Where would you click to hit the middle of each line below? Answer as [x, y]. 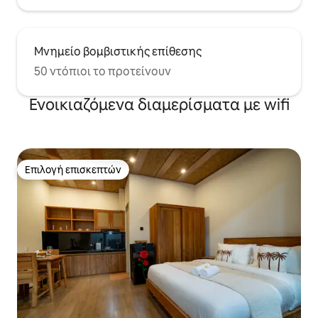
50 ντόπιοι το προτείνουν [103, 72]
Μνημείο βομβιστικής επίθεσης [118, 52]
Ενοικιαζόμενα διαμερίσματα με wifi [159, 105]
